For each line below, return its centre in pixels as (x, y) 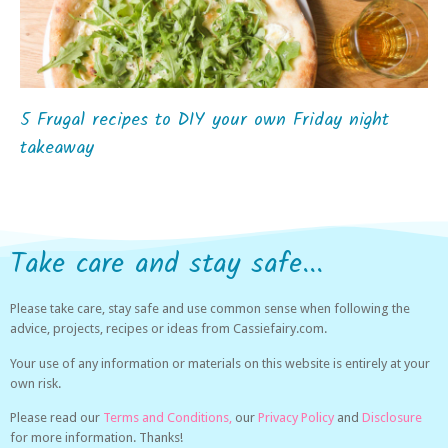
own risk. (35, 383)
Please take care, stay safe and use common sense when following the (210, 309)
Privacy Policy (296, 417)
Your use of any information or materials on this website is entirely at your (220, 363)
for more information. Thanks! (96, 437)
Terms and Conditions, (167, 417)
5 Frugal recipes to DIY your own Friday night (204, 121)
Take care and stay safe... (166, 265)
